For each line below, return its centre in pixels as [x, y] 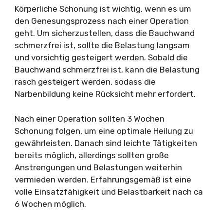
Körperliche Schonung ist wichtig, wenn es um [103, 9]
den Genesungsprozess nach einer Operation [102, 21]
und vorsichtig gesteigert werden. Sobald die [101, 57]
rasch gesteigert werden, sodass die [85, 82]
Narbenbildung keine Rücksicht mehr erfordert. [105, 94]
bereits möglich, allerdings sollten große [92, 155]
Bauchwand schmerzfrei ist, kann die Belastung [107, 70]
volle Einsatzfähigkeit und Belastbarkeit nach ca [109, 191]
